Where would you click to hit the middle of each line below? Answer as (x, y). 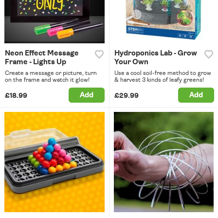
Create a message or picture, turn (51, 73)
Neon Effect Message (42, 54)
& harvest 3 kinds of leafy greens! (159, 80)
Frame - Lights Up (36, 62)
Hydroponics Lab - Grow (155, 54)
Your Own (131, 62)
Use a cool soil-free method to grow (163, 73)
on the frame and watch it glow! (47, 80)
